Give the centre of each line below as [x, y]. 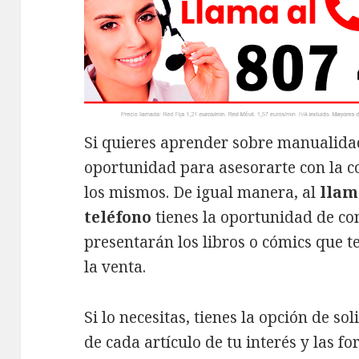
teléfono [118, 218]
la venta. [119, 267]
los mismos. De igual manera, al [202, 193]
